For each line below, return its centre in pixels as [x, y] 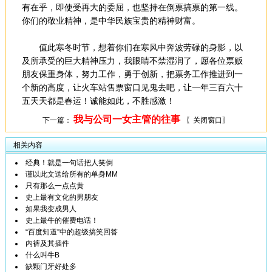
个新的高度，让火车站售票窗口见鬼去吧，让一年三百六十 [132, 87]
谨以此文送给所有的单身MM [72, 174]
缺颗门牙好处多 [51, 267]
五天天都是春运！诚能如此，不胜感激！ [99, 101]
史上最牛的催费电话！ [62, 220]
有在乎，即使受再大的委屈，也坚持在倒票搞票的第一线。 [132, 7]
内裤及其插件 [47, 243]
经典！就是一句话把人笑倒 [69, 163]
